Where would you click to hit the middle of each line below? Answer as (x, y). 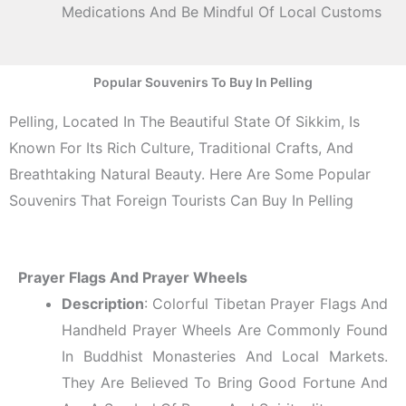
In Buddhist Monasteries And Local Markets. (225, 356)
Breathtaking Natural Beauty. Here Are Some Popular (190, 174)
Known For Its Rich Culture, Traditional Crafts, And (181, 148)
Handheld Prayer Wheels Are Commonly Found (225, 329)
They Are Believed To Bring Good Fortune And (225, 382)
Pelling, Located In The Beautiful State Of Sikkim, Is (184, 122)
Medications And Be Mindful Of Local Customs (222, 12)
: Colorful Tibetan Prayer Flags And (266, 303)
